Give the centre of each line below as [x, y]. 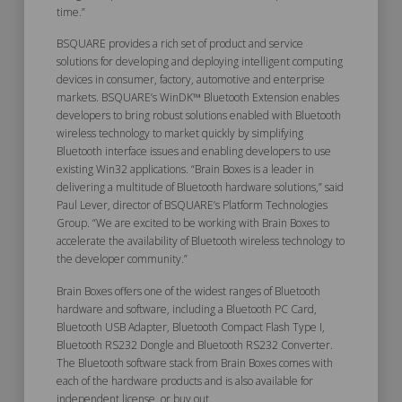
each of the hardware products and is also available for [184, 381]
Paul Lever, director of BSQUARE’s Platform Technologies [192, 205]
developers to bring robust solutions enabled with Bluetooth [198, 116]
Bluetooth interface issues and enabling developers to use [193, 152]
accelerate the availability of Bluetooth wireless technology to [200, 241]
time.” [72, 12]
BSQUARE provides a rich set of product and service [179, 44]
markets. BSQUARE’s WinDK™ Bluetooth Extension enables [197, 98]
